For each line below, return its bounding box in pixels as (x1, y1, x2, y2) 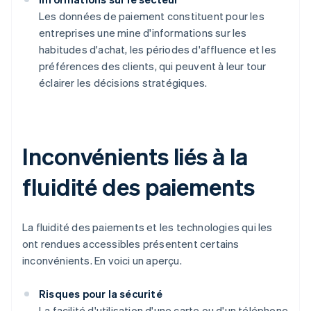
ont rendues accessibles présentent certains (22, 237, 239, 251)
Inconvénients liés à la (22, 141, 248, 171)
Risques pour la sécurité (39, 287, 162, 301)
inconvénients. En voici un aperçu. (22, 253, 182, 268)
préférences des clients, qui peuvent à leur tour (39, 59, 267, 74)
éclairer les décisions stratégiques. (39, 76, 208, 90)
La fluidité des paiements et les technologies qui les (22, 220, 273, 235)
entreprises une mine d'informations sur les (39, 26, 247, 40)
